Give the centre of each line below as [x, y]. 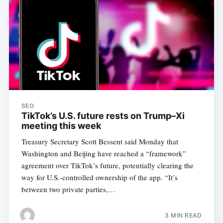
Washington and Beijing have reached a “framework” [104, 154]
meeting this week [61, 126]
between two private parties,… [68, 189]
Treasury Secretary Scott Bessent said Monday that [100, 142]
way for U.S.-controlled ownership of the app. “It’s [99, 177]
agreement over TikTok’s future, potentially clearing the [107, 166]
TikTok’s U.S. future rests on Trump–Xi [103, 116]
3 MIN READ [183, 215]
